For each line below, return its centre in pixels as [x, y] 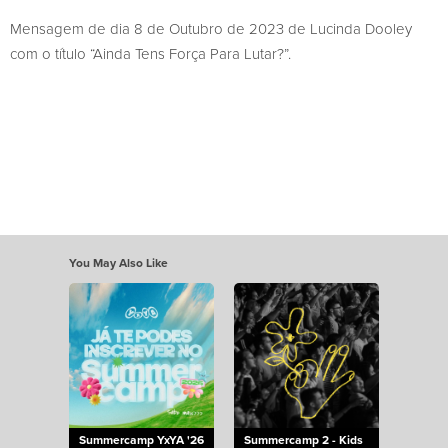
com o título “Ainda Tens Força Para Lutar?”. [150, 53]
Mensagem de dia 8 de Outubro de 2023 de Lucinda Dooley [211, 28]
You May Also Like [118, 262]
